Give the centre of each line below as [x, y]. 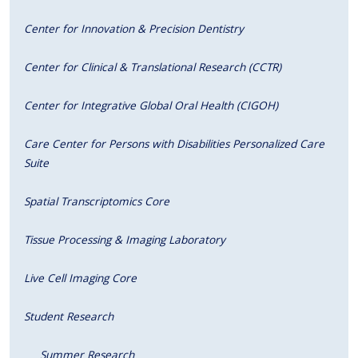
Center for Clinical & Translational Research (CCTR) [153, 66]
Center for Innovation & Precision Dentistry [134, 28]
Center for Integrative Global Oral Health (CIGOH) [151, 105]
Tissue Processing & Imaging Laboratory [125, 239]
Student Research [69, 316]
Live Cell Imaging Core [80, 277]
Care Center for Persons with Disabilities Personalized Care [174, 143]
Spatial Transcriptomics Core [97, 201]
